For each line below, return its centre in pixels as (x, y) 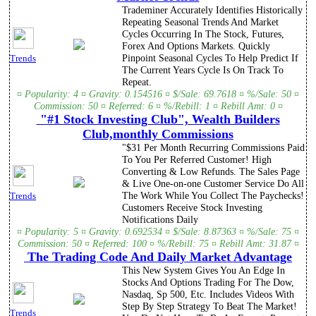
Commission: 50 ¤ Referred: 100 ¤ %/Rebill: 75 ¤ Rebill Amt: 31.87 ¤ (158, 244)
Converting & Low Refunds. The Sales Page (211, 172)
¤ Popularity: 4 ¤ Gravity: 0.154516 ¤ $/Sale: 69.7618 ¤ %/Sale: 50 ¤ (158, 94)
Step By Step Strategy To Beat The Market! (209, 306)
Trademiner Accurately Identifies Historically (212, 10)
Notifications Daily (160, 220)
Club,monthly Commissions (158, 134)
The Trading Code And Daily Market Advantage (158, 257)
